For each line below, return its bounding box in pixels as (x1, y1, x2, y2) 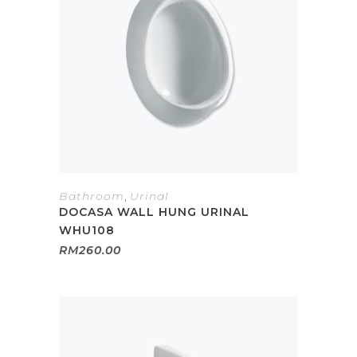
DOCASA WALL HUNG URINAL (59, 205, 249, 219)
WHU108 (59, 223, 115, 237)
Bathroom (59, 189, 124, 203)
